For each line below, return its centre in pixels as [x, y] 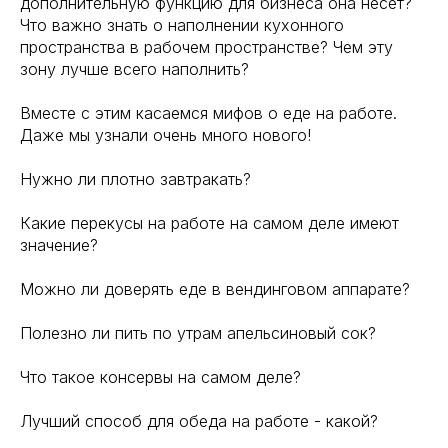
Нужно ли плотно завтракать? [135, 179]
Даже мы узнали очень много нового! [165, 135]
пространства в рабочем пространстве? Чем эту [206, 47]
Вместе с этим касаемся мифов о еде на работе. [208, 113]
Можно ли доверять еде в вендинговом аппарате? [215, 289]
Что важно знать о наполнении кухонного [182, 25]
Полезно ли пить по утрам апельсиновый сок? [198, 333]
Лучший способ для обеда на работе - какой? [199, 421]
